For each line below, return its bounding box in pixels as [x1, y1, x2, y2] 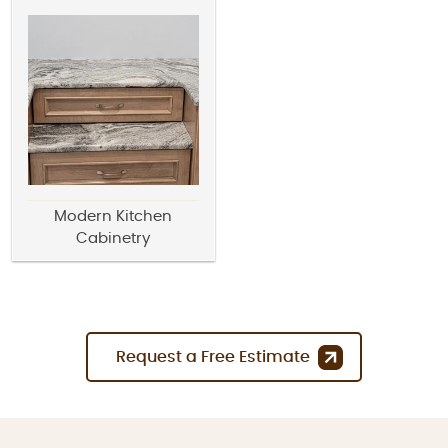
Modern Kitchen [54, 209, 173, 225]
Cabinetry [76, 231, 151, 247]
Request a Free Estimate [116, 349, 310, 366]
